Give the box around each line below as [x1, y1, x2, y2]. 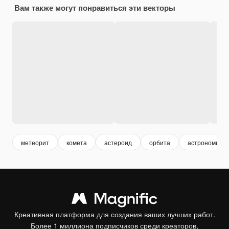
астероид [104, 138, 132, 147]
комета [66, 138, 87, 147]
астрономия [188, 138, 223, 147]
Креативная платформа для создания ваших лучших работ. [14, 209, 215, 220]
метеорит [21, 138, 49, 147]
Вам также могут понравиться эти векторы [14, 2, 175, 14]
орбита [149, 138, 170, 147]
